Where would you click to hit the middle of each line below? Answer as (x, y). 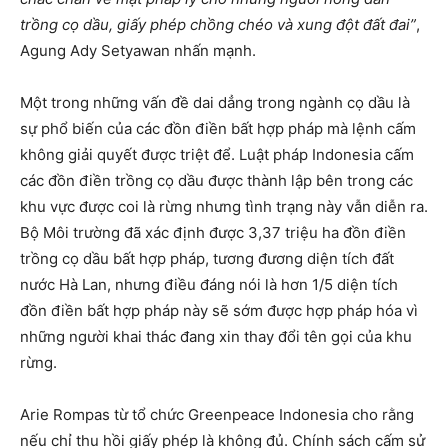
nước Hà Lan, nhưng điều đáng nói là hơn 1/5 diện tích (209, 285)
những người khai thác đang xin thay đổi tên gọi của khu (216, 337)
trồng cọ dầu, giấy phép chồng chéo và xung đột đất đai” (218, 25)
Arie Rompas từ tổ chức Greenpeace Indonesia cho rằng (217, 415)
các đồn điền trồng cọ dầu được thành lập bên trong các (216, 181)
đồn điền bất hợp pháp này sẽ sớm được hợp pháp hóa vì (219, 311)
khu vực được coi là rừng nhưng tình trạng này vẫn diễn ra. (224, 207)
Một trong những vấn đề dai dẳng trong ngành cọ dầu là (215, 103)
